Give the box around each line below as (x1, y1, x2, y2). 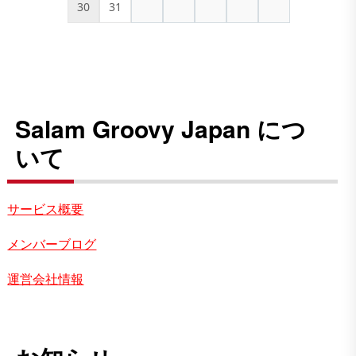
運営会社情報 (7, 269, 84, 288)
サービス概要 (7, 199, 84, 219)
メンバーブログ (7, 234, 97, 253)
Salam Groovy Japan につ (15, 111, 307, 146)
